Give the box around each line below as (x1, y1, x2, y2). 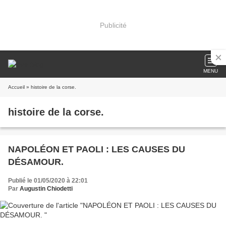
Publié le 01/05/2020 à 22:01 (8, 177, 88, 184)
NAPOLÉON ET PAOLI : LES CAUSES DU (8, 144, 185, 154)
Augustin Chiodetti (20, 185, 73, 192)
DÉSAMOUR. (8, 157, 64, 167)
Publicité (99, 21, 127, 29)
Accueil (8, 84, 25, 90)
